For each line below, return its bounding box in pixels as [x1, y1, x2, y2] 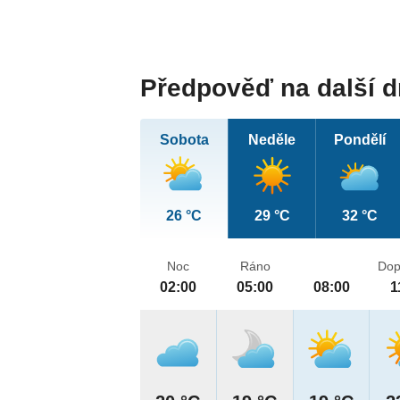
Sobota [159, 132, 209, 148]
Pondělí [333, 132, 386, 148]
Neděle [248, 132, 296, 148]
